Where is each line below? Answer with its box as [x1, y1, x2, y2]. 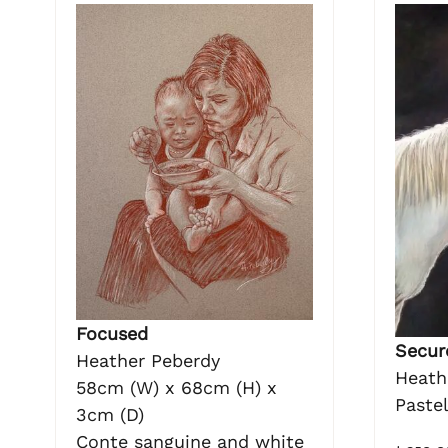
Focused [76, 322, 148, 344]
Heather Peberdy [76, 349, 220, 371]
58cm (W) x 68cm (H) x [76, 376, 277, 398]
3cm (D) [76, 403, 144, 425]
